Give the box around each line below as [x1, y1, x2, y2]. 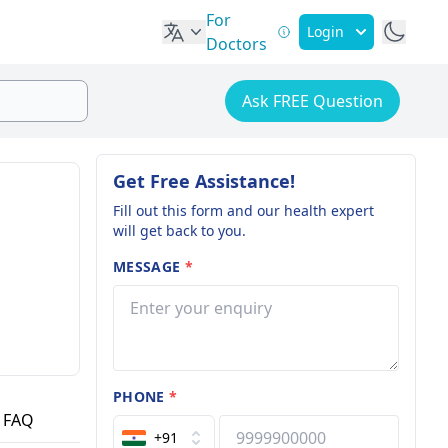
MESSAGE [113, 257, 185, 276]
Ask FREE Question [242, 90, 383, 112]
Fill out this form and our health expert [113, 201, 374, 220]
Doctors [206, 33, 268, 55]
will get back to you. [113, 221, 246, 240]
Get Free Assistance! [113, 169, 295, 193]
